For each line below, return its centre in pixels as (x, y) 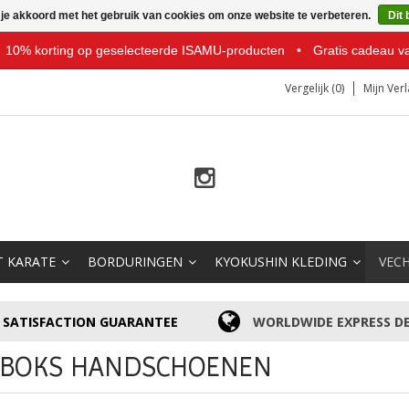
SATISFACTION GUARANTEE (91, 321)
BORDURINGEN (135, 262)
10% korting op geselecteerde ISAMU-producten (146, 50)
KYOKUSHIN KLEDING (281, 262)
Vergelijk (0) (315, 88)
